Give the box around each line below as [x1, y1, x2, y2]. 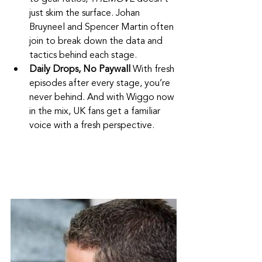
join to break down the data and [29, 34, 165, 48]
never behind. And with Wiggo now [29, 90, 177, 104]
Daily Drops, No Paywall [29, 62, 133, 76]
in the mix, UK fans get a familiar [29, 104, 163, 118]
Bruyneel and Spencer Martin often [29, 20, 176, 34]
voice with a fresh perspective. [29, 118, 154, 132]
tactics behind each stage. [29, 48, 137, 62]
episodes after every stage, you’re [29, 76, 173, 90]
